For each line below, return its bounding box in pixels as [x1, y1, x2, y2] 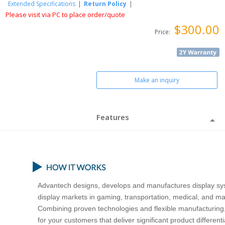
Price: [154, 28, 172, 36]
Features [96, 112, 129, 122]
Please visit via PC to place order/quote [6, 10, 126, 19]
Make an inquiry [134, 76, 179, 84]
